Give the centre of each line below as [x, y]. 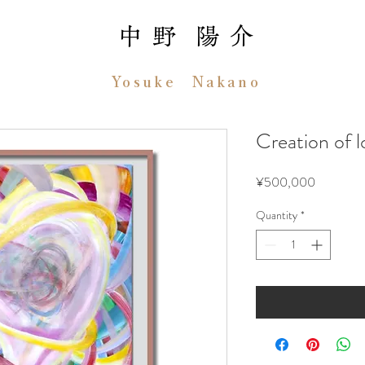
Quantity [277, 215]
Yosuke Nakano [186, 81]
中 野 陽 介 [187, 35]
